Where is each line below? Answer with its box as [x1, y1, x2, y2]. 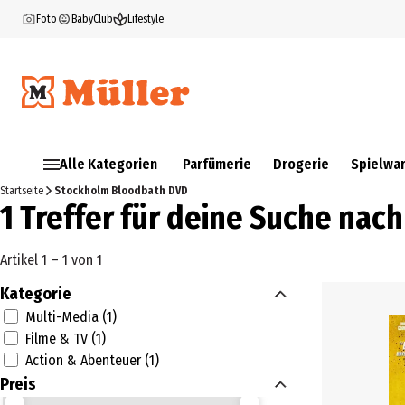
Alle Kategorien [60, 155, 157, 173]
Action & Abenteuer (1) [25, 352, 159, 369]
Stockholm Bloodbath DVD [54, 184, 188, 197]
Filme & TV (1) [25, 330, 106, 347]
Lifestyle [127, 13, 164, 25]
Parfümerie [183, 155, 251, 173]
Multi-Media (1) [25, 308, 117, 325]
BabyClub [71, 13, 113, 25]
